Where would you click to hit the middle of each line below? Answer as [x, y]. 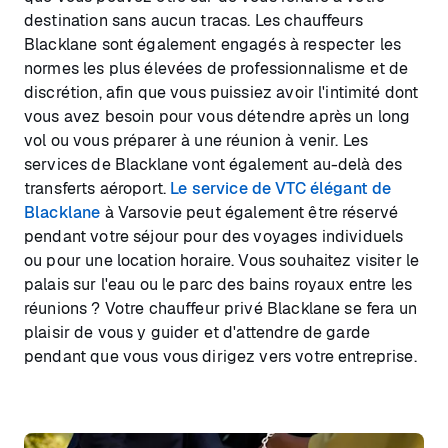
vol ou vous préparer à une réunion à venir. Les [196, 140]
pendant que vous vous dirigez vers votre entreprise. [220, 356]
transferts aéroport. [97, 188]
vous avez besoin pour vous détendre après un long [217, 116]
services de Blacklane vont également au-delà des [213, 164]
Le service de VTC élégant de [281, 188]
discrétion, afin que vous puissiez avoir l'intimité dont [221, 92]
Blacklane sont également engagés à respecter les [213, 44]
